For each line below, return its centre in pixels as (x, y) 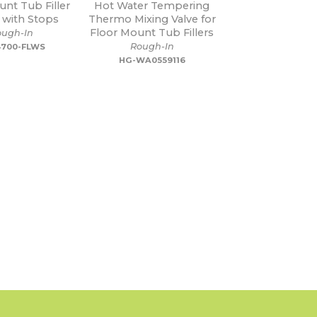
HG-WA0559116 (152, 60)
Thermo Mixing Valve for (152, 19)
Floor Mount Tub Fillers (152, 33)
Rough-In (152, 46)
